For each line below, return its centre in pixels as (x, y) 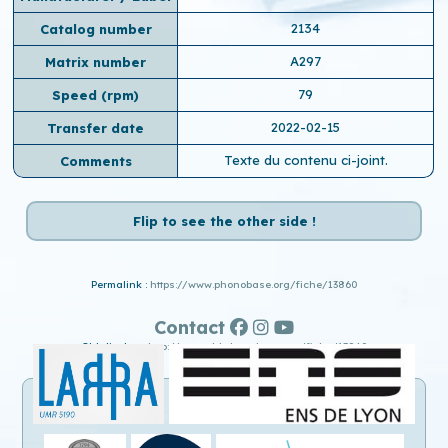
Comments (95, 161)
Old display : (114, 347)
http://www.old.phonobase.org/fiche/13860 (257, 347)
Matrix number (96, 62)
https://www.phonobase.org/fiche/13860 (253, 285)
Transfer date (96, 128)
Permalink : (120, 285)
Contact (189, 328)
